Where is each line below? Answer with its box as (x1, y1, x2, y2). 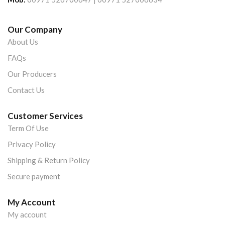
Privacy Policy (8, 140, 56, 149)
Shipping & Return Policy (8, 156, 90, 165)
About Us (8, 37, 38, 47)
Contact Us (8, 85, 45, 95)
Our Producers (8, 69, 57, 79)
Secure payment (8, 172, 60, 181)
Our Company (8, 24, 62, 35)
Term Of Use (8, 124, 49, 133)
